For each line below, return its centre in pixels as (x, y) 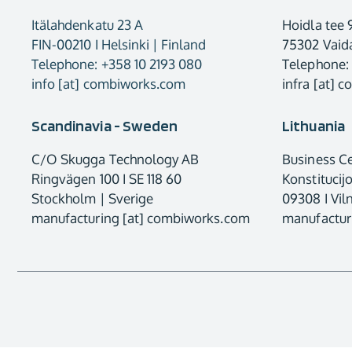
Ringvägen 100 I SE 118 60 (107, 178)
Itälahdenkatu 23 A (87, 25)
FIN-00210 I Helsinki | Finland (119, 44)
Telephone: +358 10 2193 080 (117, 64)
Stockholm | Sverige (92, 198)
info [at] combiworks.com (109, 84)
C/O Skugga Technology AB (115, 159)
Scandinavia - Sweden (104, 125)
